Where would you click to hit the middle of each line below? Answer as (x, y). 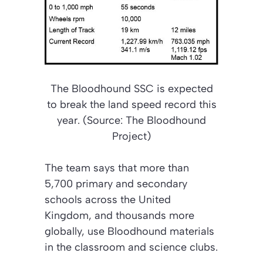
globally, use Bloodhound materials (129, 232)
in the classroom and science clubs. (131, 247)
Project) (131, 136)
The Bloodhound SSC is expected (131, 89)
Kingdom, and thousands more (119, 216)
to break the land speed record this (131, 105)
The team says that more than (117, 168)
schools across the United (108, 200)
